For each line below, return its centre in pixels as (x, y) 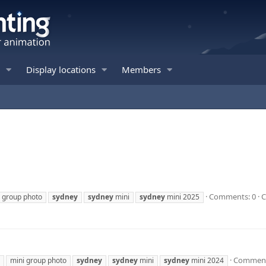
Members (141, 69)
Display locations (61, 69)
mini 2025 (182, 197)
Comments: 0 (232, 196)
